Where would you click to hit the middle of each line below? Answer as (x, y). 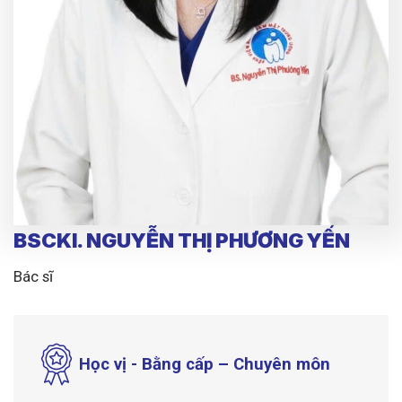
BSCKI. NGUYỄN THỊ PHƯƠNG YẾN (182, 240)
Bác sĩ (33, 276)
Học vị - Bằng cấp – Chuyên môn (204, 364)
